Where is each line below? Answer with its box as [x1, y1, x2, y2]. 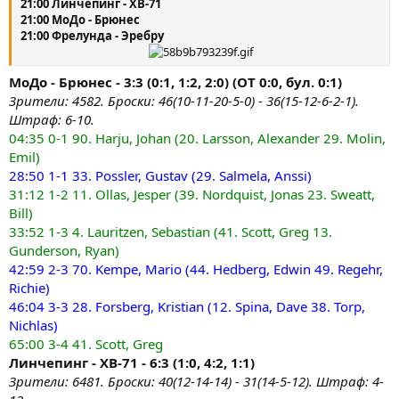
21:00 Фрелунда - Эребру [20, 28, 164, 44]
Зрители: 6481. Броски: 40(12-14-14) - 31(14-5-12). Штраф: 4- [9, 371, 384, 390]
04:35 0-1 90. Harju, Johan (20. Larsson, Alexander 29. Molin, [9, 128, 386, 147]
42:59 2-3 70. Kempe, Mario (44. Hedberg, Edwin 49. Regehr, [9, 259, 383, 278]
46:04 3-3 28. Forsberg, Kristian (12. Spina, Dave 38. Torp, [9, 297, 365, 315]
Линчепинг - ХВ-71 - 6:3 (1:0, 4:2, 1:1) [9, 353, 255, 371]
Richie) [9, 278, 50, 297]
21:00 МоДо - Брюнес [20, 12, 140, 28]
